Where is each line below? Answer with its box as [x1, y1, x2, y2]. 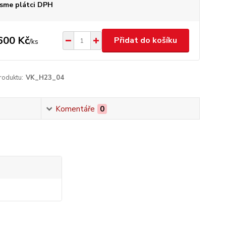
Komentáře [55, 104, 95, 114]
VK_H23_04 [25, 73, 64, 82]
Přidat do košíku [114, 35, 177, 46]
